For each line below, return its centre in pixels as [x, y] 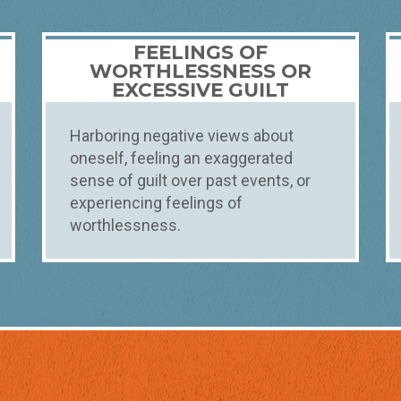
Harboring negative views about [181, 136]
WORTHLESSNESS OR [200, 70]
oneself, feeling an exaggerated [181, 158]
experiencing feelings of [156, 203]
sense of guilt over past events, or [190, 181]
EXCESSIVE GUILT [200, 89]
